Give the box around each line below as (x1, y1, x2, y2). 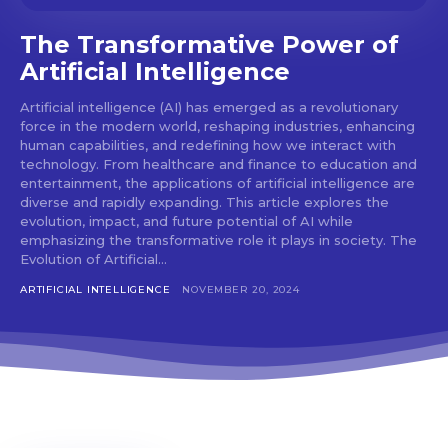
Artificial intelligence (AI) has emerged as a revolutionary (20, 99, 398, 116)
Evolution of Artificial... (20, 251, 167, 268)
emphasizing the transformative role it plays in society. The (20, 232, 390, 249)
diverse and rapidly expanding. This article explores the (20, 194, 389, 211)
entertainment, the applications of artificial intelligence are (20, 175, 415, 192)
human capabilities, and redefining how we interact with (20, 137, 396, 154)
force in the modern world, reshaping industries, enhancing (20, 118, 415, 135)
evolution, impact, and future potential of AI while (20, 213, 353, 230)
